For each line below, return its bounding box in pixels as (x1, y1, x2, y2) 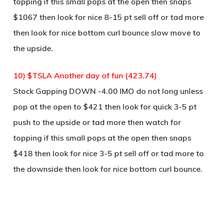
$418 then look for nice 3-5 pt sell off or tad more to (13, 148, 204, 158)
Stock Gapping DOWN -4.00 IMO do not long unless (13, 86, 203, 96)
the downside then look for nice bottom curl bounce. (13, 164, 202, 174)
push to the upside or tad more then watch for (13, 117, 181, 127)
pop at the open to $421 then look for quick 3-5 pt (13, 102, 197, 111)
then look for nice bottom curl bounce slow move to (13, 28, 200, 37)
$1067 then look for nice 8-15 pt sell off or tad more (13, 12, 204, 22)
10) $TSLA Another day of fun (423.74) (13, 71, 157, 80)
